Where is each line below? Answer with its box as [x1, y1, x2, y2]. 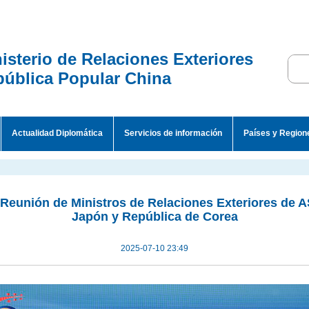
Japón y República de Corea [71, 210, 238, 223]
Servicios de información [124, 128, 222, 138]
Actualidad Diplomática [12, 128, 103, 138]
